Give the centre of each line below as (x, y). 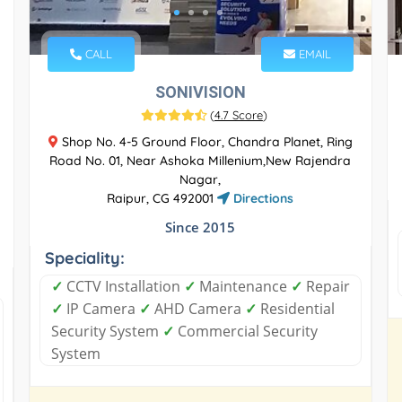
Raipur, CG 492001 (162, 198)
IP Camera (100, 308)
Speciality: (84, 258)
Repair (326, 286)
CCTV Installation (123, 286)
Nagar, (201, 179)
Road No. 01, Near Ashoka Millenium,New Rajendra (201, 160)
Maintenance (243, 286)
